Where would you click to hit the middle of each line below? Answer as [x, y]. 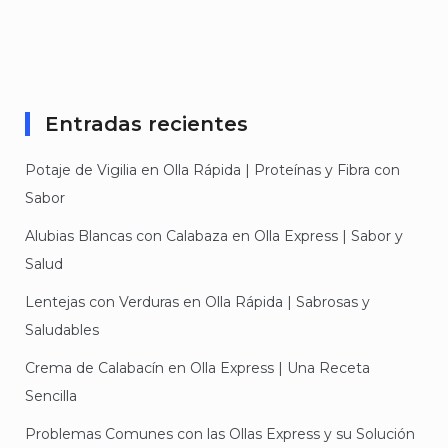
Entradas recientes [146, 123]
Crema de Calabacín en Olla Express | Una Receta [197, 367]
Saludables [62, 329]
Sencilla [51, 395]
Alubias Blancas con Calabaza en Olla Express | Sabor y [214, 235]
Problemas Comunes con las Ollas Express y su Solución [220, 433]
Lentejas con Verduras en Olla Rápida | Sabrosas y [197, 301]
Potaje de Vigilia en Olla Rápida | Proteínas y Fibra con [212, 169]
